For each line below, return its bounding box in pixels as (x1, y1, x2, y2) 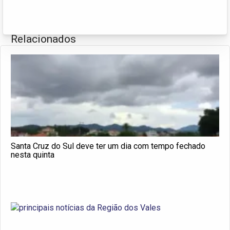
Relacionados (11, 32, 76, 45)
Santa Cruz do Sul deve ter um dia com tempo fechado (11, 141, 205, 151)
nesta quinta (11, 149, 54, 160)
